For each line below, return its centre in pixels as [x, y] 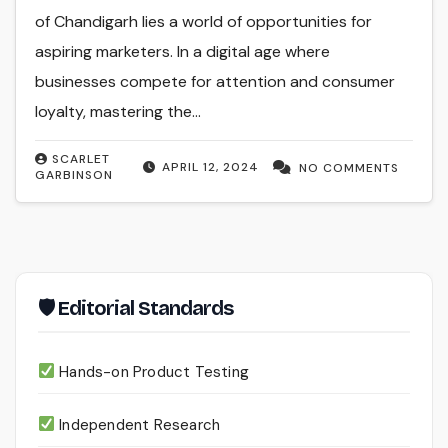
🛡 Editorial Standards [135, 307]
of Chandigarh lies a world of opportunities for [204, 21]
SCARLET [81, 158]
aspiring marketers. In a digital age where [183, 51]
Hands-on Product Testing [152, 371]
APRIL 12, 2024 [210, 166]
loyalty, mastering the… [118, 111]
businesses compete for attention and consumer [215, 81]
